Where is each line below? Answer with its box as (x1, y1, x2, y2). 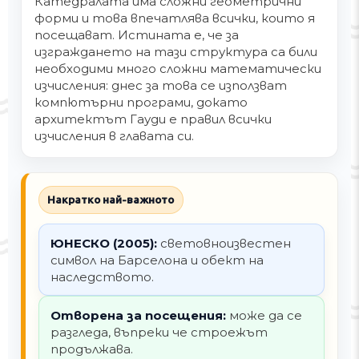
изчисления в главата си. (34, 127, 194, 143)
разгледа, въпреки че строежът (50, 325, 268, 341)
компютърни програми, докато (34, 94, 248, 110)
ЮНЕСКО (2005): (50, 235, 157, 251)
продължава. (50, 341, 133, 357)
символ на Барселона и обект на (50, 252, 264, 268)
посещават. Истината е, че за (34, 26, 239, 42)
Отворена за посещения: (50, 308, 226, 324)
